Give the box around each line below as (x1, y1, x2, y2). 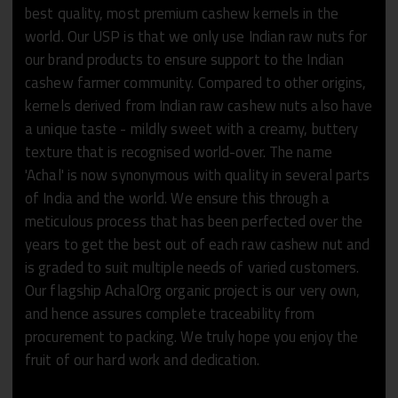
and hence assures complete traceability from (25, 301, 315, 325)
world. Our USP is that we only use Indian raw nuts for (25, 24, 368, 48)
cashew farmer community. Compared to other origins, (25, 70, 367, 94)
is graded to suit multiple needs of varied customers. (25, 255, 360, 279)
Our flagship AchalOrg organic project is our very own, (25, 278, 361, 302)
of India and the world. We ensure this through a (25, 186, 330, 210)
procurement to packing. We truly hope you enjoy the (25, 324, 359, 348)
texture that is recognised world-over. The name (25, 139, 332, 163)
